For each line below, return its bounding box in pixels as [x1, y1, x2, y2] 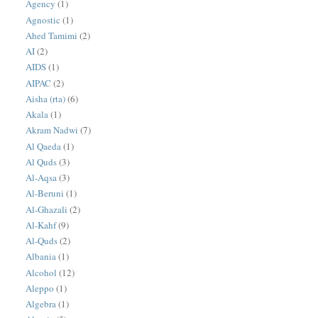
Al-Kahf [26, 218, 57, 231]
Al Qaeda [26, 139, 62, 153]
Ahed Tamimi [26, 28, 78, 42]
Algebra [26, 297, 57, 311]
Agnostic [26, 13, 61, 26]
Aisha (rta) [26, 92, 66, 105]
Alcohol [26, 265, 57, 279]
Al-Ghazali [26, 202, 68, 216]
